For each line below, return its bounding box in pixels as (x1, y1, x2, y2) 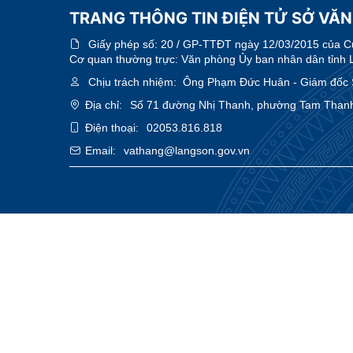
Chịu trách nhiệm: (88, 75, 176, 88)
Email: (85, 143, 116, 157)
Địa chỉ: (85, 98, 122, 111)
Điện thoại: (85, 121, 139, 134)
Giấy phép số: (88, 37, 161, 50)
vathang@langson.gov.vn (124, 143, 250, 157)
